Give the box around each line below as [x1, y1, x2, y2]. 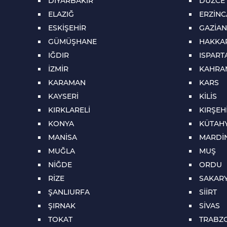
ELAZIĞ [48, 10, 74, 19]
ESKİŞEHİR [48, 23, 86, 32]
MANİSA [48, 133, 77, 142]
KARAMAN [48, 78, 86, 87]
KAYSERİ [48, 92, 79, 101]
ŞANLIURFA [48, 187, 90, 197]
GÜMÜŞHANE [48, 37, 97, 46]
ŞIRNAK [48, 201, 75, 210]
